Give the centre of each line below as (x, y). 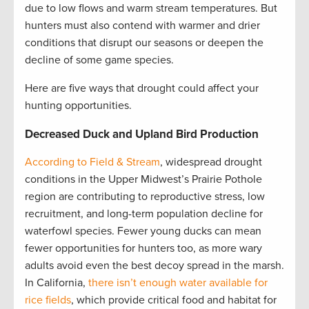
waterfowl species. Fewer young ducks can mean (143, 231)
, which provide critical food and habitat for (174, 300)
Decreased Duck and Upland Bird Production (142, 134)
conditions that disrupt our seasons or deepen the (144, 43)
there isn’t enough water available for (178, 283)
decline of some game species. (99, 60)
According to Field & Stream (92, 162)
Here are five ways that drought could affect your (142, 89)
